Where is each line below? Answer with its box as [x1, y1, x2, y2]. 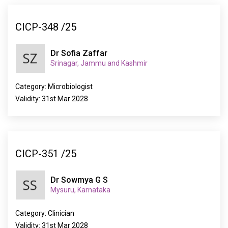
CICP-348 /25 [15, 20, 76, 33]
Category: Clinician [15, 209, 74, 217]
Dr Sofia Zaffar [50, 48, 107, 58]
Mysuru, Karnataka [50, 186, 110, 194]
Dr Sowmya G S [50, 175, 108, 185]
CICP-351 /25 [15, 147, 76, 160]
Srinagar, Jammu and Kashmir [50, 59, 148, 67]
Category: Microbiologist [15, 82, 93, 91]
